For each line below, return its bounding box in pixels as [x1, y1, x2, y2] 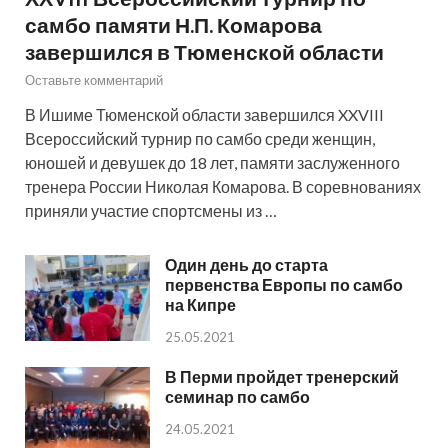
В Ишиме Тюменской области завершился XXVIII [25, 105, 384, 125]
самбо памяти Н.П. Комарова [25, 12, 322, 38]
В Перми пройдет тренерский [165, 367, 399, 387]
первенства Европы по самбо [165, 275, 403, 295]
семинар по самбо [165, 387, 310, 407]
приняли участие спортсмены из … [25, 201, 277, 221]
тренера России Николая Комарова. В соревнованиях [25, 177, 421, 197]
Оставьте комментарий [25, 72, 163, 89]
